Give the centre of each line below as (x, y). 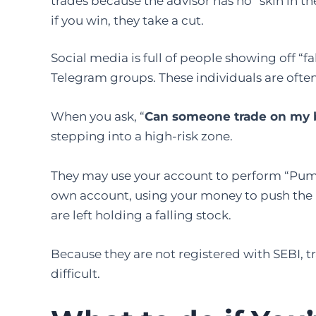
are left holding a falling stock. (142, 215)
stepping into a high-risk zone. (142, 136)
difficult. (75, 273)
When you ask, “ (98, 117)
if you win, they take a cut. (127, 20)
